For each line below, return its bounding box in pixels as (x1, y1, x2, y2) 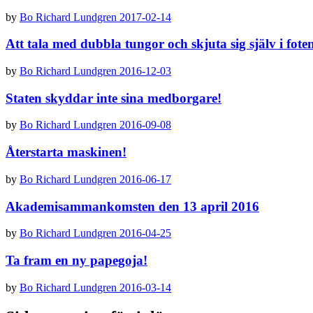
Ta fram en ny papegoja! (6, 253, 147, 268)
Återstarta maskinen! (6, 145, 126, 160)
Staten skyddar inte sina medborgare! (6, 90, 221, 105)
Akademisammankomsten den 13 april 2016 (6, 198, 259, 214)
